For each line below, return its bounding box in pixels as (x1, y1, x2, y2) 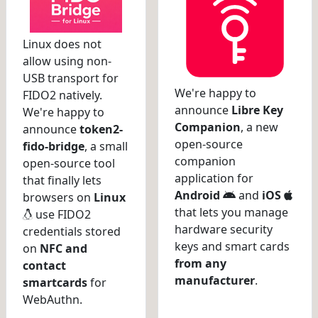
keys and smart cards (175, 238, 290, 254)
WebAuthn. (23, 292, 82, 308)
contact (23, 258, 66, 274)
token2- (79, 121, 123, 138)
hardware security (175, 221, 273, 237)
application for (175, 170, 253, 186)
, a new (241, 119, 278, 135)
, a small (84, 138, 128, 155)
